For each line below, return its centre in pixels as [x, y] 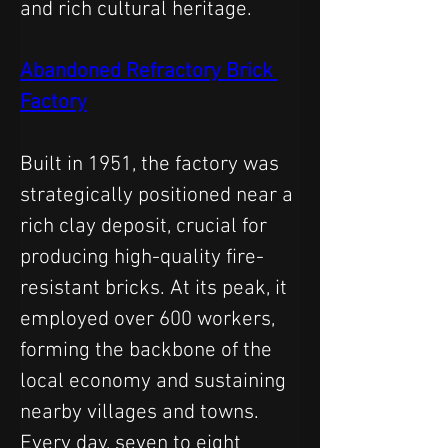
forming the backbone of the [148, 350]
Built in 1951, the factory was [152, 164]
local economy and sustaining [155, 381]
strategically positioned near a [159, 195]
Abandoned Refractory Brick [149, 71]
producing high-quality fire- [142, 257]
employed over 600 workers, [150, 319]
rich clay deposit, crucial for [146, 226]
